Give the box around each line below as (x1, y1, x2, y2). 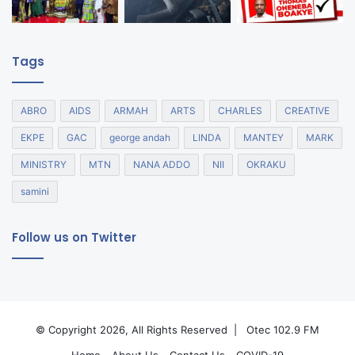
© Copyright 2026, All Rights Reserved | (36, 323, 243, 337)
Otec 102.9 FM (246, 323, 319, 337)
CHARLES (218, 105, 262, 117)
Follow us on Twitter (12, 229, 136, 246)
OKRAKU (246, 158, 286, 171)
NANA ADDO (133, 158, 190, 171)
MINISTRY (21, 158, 67, 171)
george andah (109, 132, 170, 144)
